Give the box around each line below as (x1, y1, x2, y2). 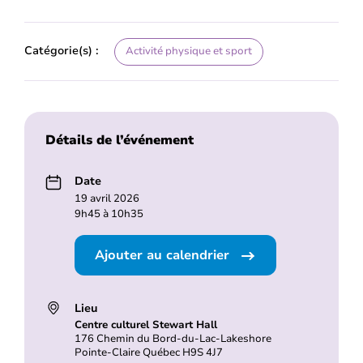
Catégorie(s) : (24, 41, 99, 58)
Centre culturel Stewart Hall (74, 317, 217, 332)
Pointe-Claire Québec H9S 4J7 (74, 344, 223, 360)
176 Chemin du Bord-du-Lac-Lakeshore (74, 331, 271, 346)
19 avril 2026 (74, 190, 139, 206)
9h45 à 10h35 (74, 206, 143, 221)
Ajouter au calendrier (94, 246, 233, 264)
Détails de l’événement (45, 130, 194, 149)
